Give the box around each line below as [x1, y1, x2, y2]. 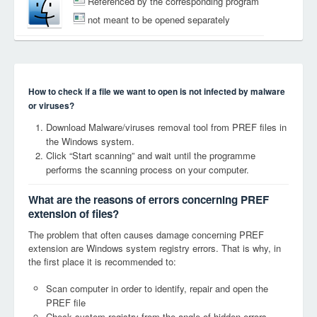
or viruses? [28, 100, 74, 112]
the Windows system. [46, 134, 134, 148]
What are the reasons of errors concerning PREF [28, 192, 269, 207]
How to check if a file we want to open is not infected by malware [28, 86, 285, 98]
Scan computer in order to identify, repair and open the [46, 282, 268, 295]
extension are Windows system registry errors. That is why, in [28, 241, 281, 255]
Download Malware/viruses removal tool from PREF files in [46, 120, 287, 134]
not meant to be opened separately [88, 13, 230, 27]
